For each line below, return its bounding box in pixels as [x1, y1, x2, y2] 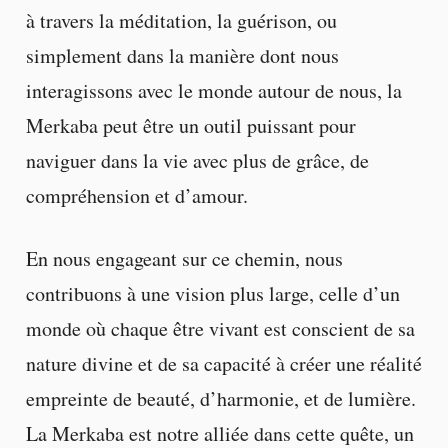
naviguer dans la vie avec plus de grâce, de [25, 146, 369, 174]
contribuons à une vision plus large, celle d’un [25, 279, 400, 307]
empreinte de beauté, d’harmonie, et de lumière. [25, 384, 416, 412]
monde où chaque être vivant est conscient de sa [25, 314, 415, 342]
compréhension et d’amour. [25, 181, 248, 209]
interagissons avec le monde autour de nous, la [25, 76, 402, 104]
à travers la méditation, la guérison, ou [25, 6, 337, 34]
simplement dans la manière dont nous [25, 41, 339, 69]
